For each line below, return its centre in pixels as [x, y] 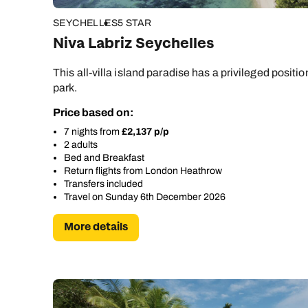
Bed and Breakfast [104, 158]
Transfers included [103, 184]
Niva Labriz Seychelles [133, 44]
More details [96, 228]
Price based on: [93, 113]
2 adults [81, 145]
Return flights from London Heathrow [143, 171]
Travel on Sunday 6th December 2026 [145, 197]
